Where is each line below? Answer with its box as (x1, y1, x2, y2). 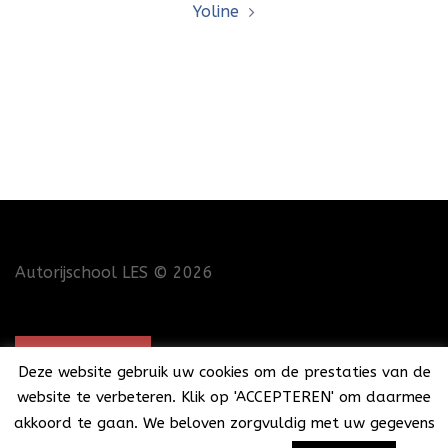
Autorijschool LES (15, 263, 148, 282)
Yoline (193, 2, 239, 21)
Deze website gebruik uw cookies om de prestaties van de (17, 362, 431, 381)
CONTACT (52, 353, 114, 370)
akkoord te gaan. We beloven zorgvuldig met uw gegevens (13, 414, 435, 432)
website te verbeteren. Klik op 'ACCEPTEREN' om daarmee (17, 388, 431, 407)
